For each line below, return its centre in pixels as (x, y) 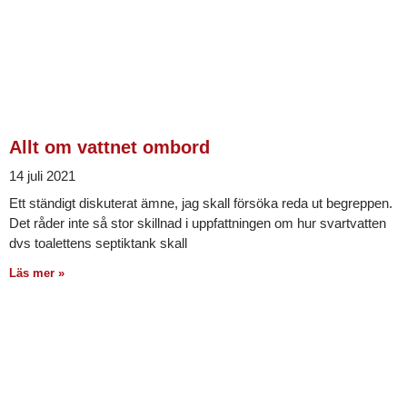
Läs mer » (37, 273)
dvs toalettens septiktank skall (98, 243)
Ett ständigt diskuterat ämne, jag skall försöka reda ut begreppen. (201, 203)
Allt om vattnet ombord (109, 147)
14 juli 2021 (42, 175)
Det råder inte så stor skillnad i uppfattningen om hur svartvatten (198, 223)
